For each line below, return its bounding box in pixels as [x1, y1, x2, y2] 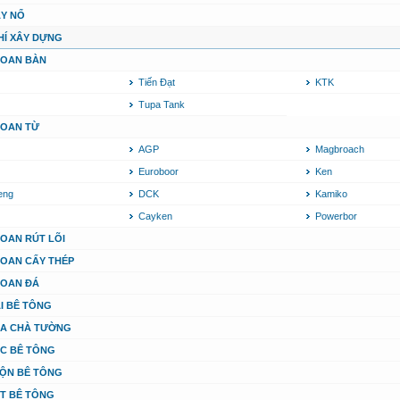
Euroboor [137, 166, 179, 178]
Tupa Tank [137, 99, 185, 111]
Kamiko [314, 188, 347, 200]
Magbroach [314, 144, 364, 155]
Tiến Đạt [137, 77, 175, 88]
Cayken [137, 211, 172, 222]
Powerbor [314, 211, 357, 222]
